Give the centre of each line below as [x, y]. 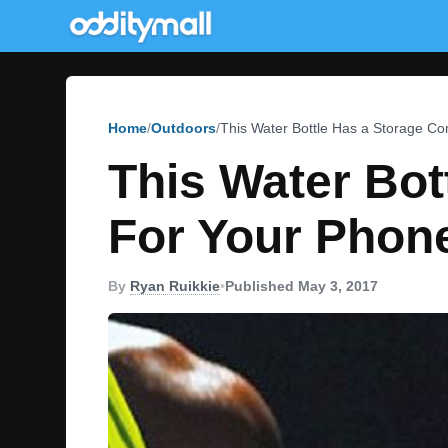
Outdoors [183, 128]
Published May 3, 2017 [301, 286]
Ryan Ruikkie [175, 286]
